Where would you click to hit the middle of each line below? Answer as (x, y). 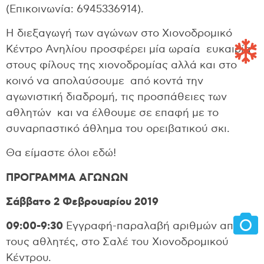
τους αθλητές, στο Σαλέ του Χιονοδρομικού (117, 242)
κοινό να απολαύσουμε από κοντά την (105, 81)
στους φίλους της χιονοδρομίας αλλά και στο (121, 65)
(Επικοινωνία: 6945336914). (75, 9)
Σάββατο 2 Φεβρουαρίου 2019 (82, 202)
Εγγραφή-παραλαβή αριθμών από (151, 227)
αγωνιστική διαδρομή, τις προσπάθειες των (116, 97)
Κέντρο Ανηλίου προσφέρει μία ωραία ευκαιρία (128, 49)
